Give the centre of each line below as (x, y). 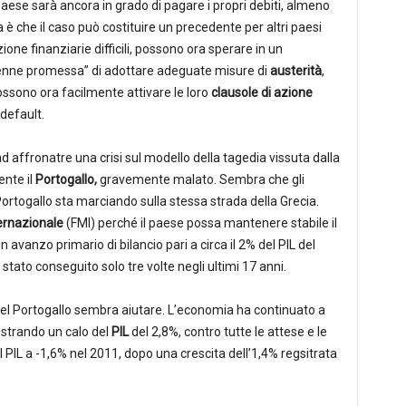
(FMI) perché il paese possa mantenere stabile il (200, 223)
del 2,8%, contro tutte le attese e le (227, 332)
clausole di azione (261, 92)
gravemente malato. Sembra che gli (202, 179)
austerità (295, 71)
